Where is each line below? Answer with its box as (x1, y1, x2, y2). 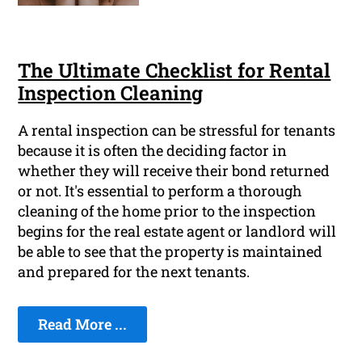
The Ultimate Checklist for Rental (18, 57, 331, 84)
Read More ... (38, 314, 128, 335)
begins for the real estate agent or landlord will (18, 221, 337, 242)
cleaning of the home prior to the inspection (18, 201, 317, 221)
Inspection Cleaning (18, 80, 204, 107)
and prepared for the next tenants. (18, 262, 250, 282)
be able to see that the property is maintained (18, 242, 323, 262)
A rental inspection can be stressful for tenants (18, 120, 336, 141)
